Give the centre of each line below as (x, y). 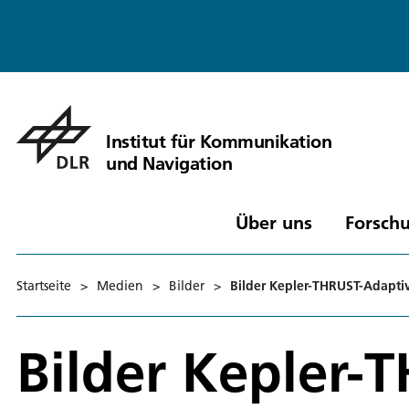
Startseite (44, 285)
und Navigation (169, 163)
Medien (120, 285)
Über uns (273, 222)
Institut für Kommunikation (219, 141)
